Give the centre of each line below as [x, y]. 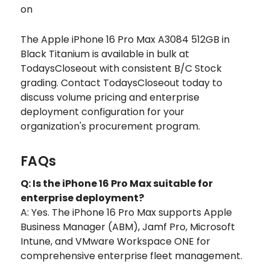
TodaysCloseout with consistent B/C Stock [121, 69]
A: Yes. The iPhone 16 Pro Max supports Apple [126, 213]
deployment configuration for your [102, 112]
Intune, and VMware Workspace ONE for [115, 242]
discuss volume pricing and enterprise [110, 98]
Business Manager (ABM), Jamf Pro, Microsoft [128, 227]
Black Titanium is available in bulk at [105, 54]
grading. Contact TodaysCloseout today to [121, 83]
